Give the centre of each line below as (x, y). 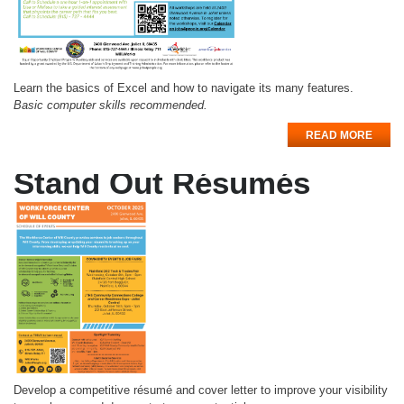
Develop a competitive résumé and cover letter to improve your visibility (201, 390)
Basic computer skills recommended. (110, 106)
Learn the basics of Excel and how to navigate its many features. (184, 88)
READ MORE (339, 136)
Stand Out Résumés (162, 183)
